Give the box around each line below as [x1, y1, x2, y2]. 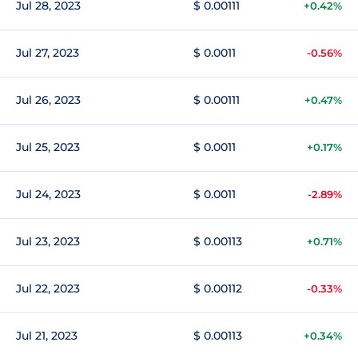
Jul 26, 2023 [16, 93, 81, 107]
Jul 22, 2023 [16, 281, 80, 296]
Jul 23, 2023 [16, 234, 80, 249]
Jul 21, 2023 [16, 328, 78, 343]
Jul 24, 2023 [16, 187, 81, 201]
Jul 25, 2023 [16, 140, 80, 154]
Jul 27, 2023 [16, 46, 79, 60]
